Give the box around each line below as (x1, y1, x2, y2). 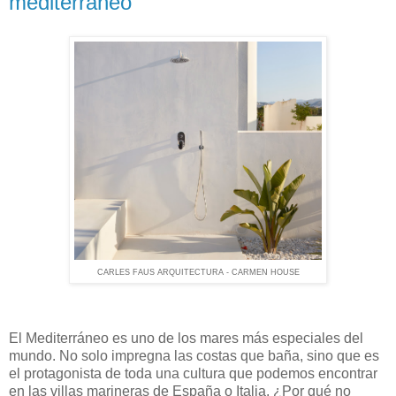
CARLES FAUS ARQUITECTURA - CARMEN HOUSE (96, 268, 300, 277)
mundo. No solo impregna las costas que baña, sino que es (9, 347, 379, 363)
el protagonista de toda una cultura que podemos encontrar (9, 365, 377, 381)
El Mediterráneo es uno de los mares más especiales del (9, 330, 363, 346)
